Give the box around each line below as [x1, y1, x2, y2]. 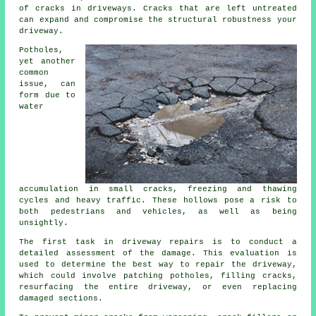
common [19, 68, 49, 78]
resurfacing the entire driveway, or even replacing [19, 283, 297, 292]
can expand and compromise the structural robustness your [19, 16, 297, 25]
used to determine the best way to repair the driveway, [19, 260, 297, 269]
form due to [19, 91, 75, 100]
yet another [19, 57, 75, 66]
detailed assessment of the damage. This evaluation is [19, 249, 297, 258]
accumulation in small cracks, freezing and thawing [19, 185, 297, 194]
